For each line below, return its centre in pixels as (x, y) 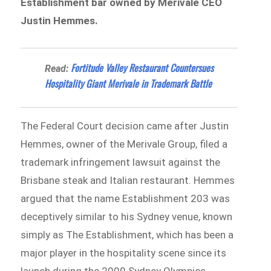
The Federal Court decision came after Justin (125, 126)
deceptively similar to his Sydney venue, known (127, 216)
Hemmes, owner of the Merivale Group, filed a (124, 144)
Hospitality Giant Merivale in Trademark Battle (129, 83)
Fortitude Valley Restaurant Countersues (142, 67)
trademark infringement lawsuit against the (121, 162)
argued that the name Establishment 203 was (126, 198)
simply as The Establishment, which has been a (127, 234)
